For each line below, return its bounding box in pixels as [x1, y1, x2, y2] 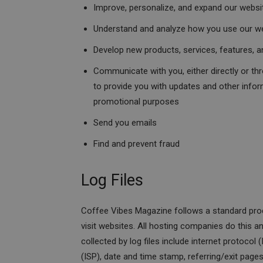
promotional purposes [93, 96, 179, 107]
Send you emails [93, 117, 157, 128]
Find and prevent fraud [93, 139, 180, 149]
